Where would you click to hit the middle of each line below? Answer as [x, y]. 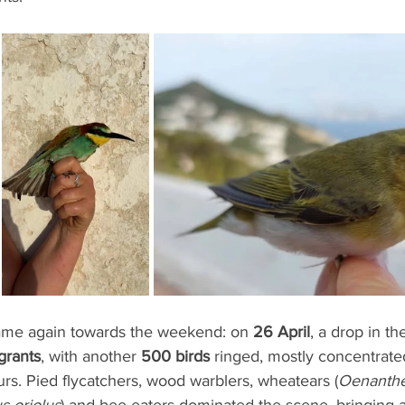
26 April [282, 332]
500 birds [175, 357]
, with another [91, 357]
